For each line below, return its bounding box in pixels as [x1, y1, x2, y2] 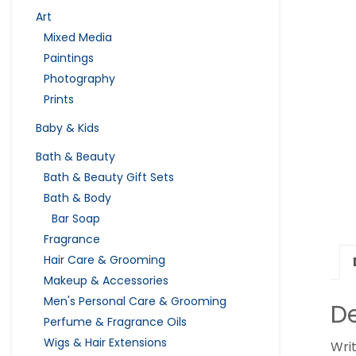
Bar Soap [52, 210, 100, 226]
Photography [44, 70, 115, 87]
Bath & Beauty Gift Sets [44, 168, 174, 185]
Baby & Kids [36, 119, 99, 136]
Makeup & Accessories [44, 272, 168, 288]
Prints [44, 91, 74, 107]
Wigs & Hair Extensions [44, 334, 167, 350]
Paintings [44, 49, 94, 66]
